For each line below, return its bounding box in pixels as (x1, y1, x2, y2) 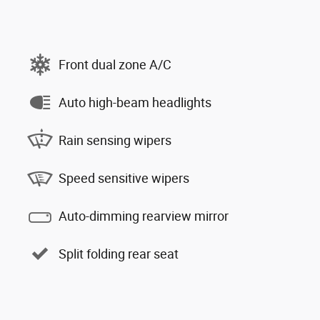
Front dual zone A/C (59, 56, 171, 72)
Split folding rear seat (59, 246, 179, 261)
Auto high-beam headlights (59, 94, 211, 110)
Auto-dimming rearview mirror (59, 208, 229, 224)
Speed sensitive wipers (59, 170, 189, 186)
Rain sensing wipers (59, 132, 171, 148)
